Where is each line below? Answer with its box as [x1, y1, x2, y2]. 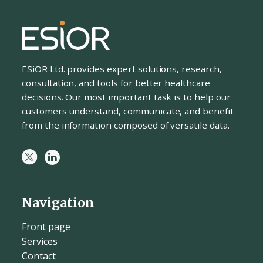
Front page [22, 220, 70, 233]
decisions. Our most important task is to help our [22, 91, 231, 103]
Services [22, 234, 58, 248]
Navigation [22, 194, 95, 211]
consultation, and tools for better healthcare [22, 77, 210, 89]
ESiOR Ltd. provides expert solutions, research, [22, 63, 222, 75]
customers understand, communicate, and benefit [22, 105, 234, 117]
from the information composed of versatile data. [22, 119, 230, 131]
